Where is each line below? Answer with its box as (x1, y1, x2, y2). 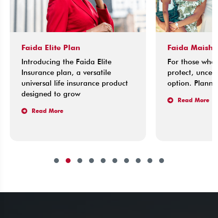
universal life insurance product (18, 78, 124, 88)
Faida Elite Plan (18, 44, 76, 52)
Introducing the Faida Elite (18, 57, 108, 66)
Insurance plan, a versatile (18, 68, 107, 77)
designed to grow (18, 89, 76, 98)
